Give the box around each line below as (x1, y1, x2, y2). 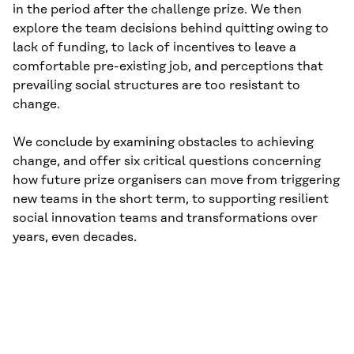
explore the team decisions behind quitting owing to (13, 21, 329, 36)
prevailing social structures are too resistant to (13, 78, 300, 93)
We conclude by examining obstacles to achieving (13, 135, 314, 150)
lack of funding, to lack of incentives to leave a (13, 40, 296, 55)
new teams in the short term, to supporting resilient (13, 192, 329, 207)
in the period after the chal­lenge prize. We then (13, 2, 302, 17)
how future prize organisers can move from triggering (13, 173, 340, 188)
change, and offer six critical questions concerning (13, 154, 321, 169)
